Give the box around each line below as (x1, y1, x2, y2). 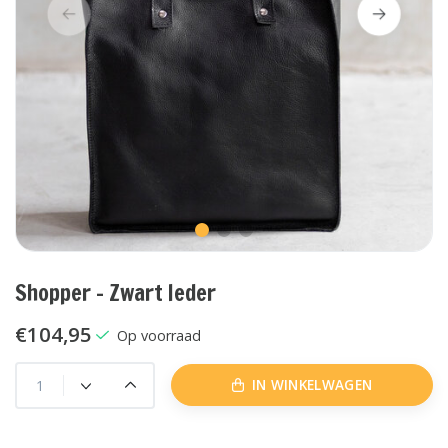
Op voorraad (116, 325, 201, 345)
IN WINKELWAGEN (251, 375, 373, 395)
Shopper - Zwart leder (15, 276, 216, 308)
